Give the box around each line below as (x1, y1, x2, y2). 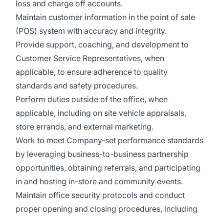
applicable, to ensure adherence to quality (16, 67, 168, 77)
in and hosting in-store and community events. (16, 176, 185, 186)
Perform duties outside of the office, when (16, 94, 168, 104)
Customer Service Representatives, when (16, 53, 164, 63)
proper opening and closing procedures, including (16, 204, 197, 214)
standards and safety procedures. (16, 81, 140, 90)
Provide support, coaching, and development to (16, 40, 189, 49)
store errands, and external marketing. (16, 122, 155, 131)
